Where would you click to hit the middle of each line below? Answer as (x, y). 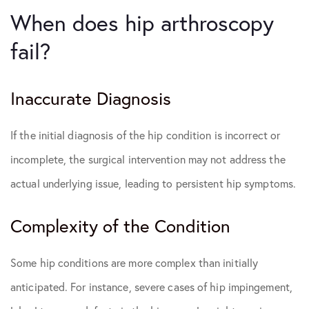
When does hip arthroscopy (142, 23)
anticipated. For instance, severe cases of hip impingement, (151, 287)
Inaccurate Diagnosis (91, 98)
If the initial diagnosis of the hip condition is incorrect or (146, 135)
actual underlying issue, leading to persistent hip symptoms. (153, 183)
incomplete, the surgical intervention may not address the (148, 159)
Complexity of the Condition (120, 226)
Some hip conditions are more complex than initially (134, 263)
